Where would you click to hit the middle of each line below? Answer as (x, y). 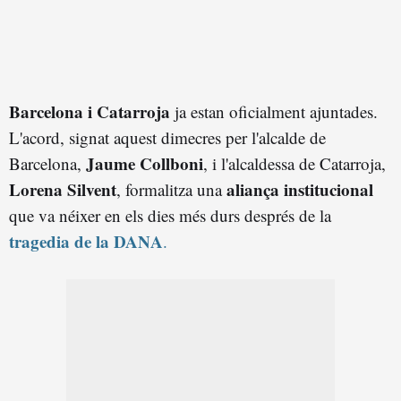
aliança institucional (300, 189)
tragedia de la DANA (86, 241)
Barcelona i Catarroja (90, 111)
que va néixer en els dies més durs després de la (170, 215)
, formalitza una (171, 189)
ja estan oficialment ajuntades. (274, 111)
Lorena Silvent (63, 189)
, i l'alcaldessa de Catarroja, (294, 163)
